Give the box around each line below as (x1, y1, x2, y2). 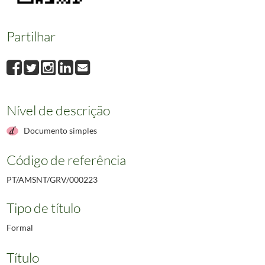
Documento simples (23, 125, 97, 136)
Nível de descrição (6, 101, 110, 118)
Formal (6, 222, 33, 232)
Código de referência (6, 151, 126, 168)
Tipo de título (6, 199, 80, 216)
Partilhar (6, 28, 56, 45)
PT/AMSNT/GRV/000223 (6, 174, 98, 185)
